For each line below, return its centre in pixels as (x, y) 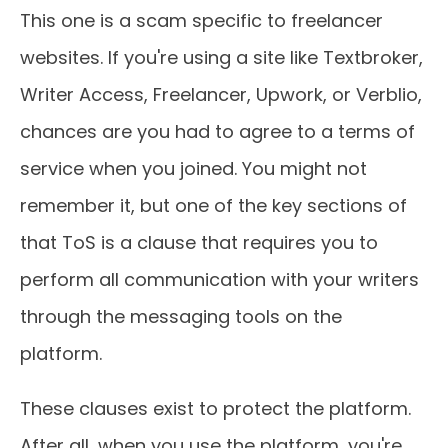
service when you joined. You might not (193, 168)
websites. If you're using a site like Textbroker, (221, 57)
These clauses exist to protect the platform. (215, 408)
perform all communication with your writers (219, 279)
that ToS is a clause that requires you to (199, 242)
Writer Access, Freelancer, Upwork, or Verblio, (221, 94)
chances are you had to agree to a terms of (217, 131)
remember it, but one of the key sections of (213, 205)
